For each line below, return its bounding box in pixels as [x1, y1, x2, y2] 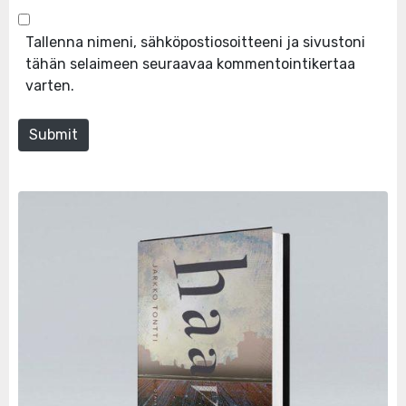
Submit [29, 126, 78, 144]
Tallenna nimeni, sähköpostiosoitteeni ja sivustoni [25, 34, 365, 52]
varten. [25, 77, 74, 95]
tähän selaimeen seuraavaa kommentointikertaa [25, 55, 355, 73]
